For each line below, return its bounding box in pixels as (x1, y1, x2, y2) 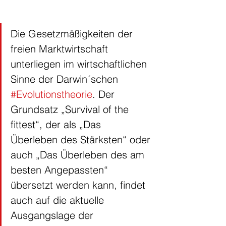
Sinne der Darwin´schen (11, 73, 121, 86)
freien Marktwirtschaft (11, 42, 111, 55)
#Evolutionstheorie (11, 88, 92, 101)
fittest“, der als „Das (11, 118, 104, 131)
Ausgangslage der (11, 209, 96, 222)
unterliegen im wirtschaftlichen (11, 58, 150, 71)
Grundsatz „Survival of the (11, 103, 132, 116)
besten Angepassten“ (11, 163, 111, 177)
